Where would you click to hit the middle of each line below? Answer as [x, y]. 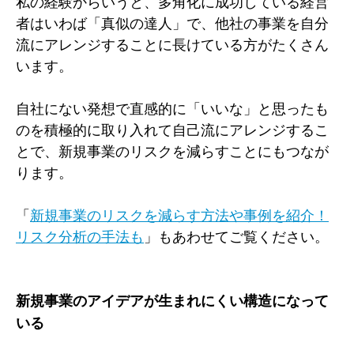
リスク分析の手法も [80, 236]
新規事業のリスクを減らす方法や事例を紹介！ [179, 215]
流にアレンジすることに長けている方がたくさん [172, 44]
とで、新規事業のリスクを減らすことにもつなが [172, 151]
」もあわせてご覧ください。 [236, 236]
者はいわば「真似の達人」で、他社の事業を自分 [172, 23]
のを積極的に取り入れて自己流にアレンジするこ [172, 130]
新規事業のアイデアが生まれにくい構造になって [172, 300]
